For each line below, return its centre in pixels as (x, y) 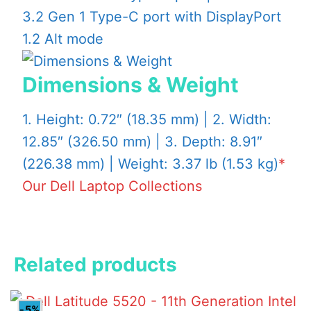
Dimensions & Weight (131, 84)
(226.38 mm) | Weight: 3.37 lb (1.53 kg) (150, 164)
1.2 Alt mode (63, 39)
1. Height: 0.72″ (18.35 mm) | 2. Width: (147, 119)
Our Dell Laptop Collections (112, 186)
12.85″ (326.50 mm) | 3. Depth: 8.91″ (142, 142)
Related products (95, 264)
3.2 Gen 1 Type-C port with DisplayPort (152, 16)
